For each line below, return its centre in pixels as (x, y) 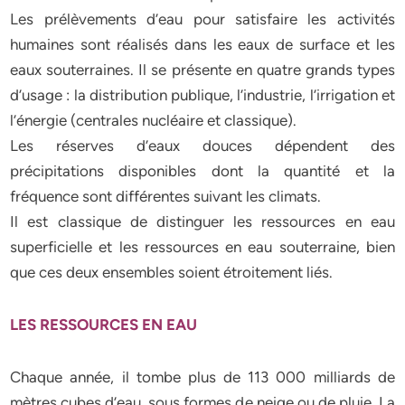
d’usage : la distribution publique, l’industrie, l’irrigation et (202, 95)
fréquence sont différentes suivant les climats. (166, 196)
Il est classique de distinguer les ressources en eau (202, 221)
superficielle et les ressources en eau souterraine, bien (202, 247)
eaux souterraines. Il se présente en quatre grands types (202, 70)
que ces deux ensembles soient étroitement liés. (172, 272)
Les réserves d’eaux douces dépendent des (202, 146)
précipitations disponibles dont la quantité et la (202, 171)
